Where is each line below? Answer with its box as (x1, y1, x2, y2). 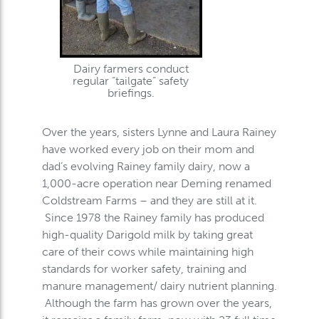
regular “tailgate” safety (73, 74, 189, 88)
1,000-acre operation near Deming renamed (41, 177, 271, 190)
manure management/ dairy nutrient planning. (41, 279, 277, 293)
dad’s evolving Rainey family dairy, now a (41, 159, 250, 173)
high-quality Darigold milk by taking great (41, 228, 253, 241)
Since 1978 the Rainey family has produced (41, 211, 264, 224)
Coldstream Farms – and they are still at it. (41, 194, 257, 207)
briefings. (107, 86, 155, 100)
